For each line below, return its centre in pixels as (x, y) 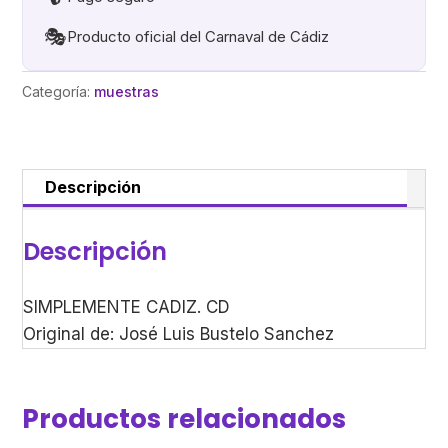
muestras (127, 92)
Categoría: (58, 92)
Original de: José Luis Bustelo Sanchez (179, 334)
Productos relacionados (184, 419)
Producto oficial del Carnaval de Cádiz (198, 37)
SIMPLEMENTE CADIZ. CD (127, 307)
